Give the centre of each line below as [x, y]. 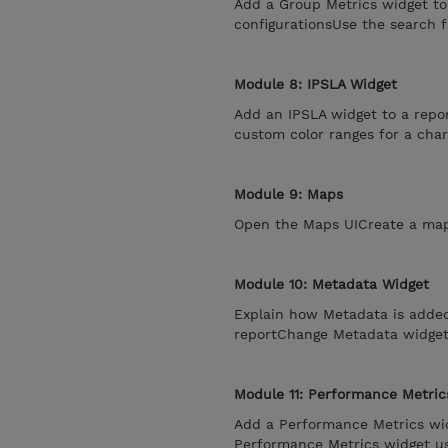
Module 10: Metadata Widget [331, 284]
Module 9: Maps [288, 194]
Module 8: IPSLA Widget [315, 84]
